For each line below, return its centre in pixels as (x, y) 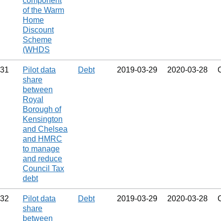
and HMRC (42, 139)
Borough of (42, 109)
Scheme (37, 40)
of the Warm (43, 10)
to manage (41, 149)
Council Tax (43, 168)
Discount (38, 30)
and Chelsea (45, 129)
